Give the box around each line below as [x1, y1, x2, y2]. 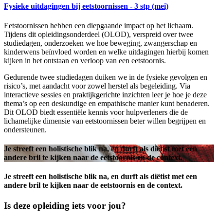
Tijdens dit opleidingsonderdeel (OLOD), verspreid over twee [4, 30, 193, 38]
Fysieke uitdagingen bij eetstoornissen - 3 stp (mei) [4, 2, 168, 11]
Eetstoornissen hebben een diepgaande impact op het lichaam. [4, 21, 193, 30]
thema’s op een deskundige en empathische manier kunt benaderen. [4, 99, 210, 108]
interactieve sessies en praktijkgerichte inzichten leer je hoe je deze [4, 90, 207, 99]
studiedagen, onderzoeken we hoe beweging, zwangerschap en [4, 38, 197, 47]
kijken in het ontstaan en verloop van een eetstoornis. [4, 56, 166, 65]
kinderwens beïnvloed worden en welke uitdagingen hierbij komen [4, 47, 209, 56]
